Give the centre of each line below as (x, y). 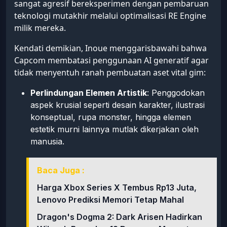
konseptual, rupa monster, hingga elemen (111, 117)
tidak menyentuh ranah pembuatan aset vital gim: (110, 73)
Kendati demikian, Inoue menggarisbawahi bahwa (110, 48)
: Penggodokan (176, 93)
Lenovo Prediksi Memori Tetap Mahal (110, 200)
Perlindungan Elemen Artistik (89, 93)
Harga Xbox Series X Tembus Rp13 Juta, (117, 188)
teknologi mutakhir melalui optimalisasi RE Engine (110, 16)
